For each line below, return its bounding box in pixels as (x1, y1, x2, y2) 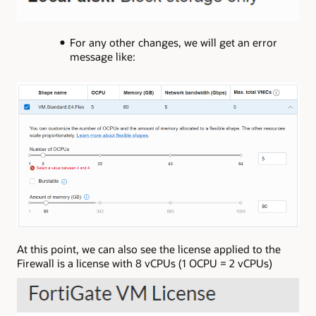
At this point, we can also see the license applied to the (17, 242, 281, 257)
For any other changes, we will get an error (69, 35, 277, 49)
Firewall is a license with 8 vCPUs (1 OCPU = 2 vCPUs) (17, 256, 272, 271)
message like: (69, 49, 135, 63)
